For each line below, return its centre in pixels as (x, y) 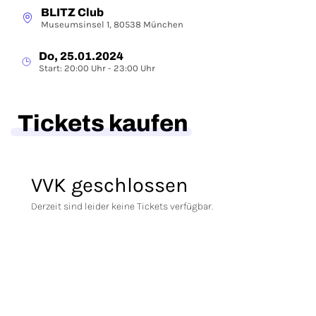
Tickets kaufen (103, 123)
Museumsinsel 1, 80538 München (112, 24)
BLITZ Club (72, 12)
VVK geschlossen (110, 185)
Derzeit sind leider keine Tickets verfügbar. (122, 206)
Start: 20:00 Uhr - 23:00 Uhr (97, 68)
